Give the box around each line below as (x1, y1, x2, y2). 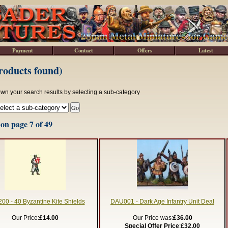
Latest (198, 46, 213, 54)
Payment (12, 46, 33, 54)
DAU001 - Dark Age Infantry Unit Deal (110, 198, 214, 205)
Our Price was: (132, 214, 173, 221)
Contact (74, 46, 93, 54)
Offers (137, 46, 152, 54)
